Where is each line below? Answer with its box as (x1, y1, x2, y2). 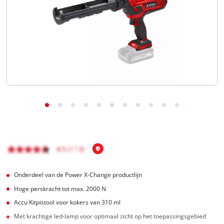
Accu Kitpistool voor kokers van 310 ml (14, 198, 121, 206)
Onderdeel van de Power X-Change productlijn (14, 170, 142, 178)
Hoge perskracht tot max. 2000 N (14, 184, 106, 192)
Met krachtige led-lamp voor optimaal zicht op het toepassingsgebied (14, 212, 206, 220)
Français (31, 19, 51, 25)
